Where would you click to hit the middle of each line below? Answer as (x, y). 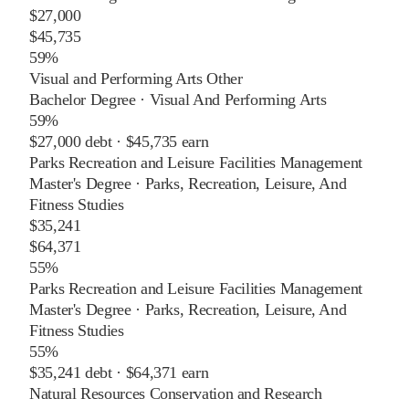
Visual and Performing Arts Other (136, 78)
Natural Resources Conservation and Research (176, 393)
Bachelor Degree (83, 99)
